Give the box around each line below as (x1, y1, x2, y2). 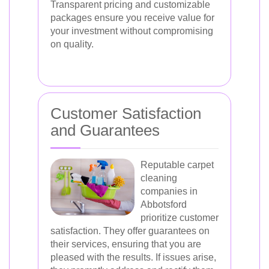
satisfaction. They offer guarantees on (50, 226, 210, 236)
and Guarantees (50, 121, 160, 139)
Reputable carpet (141, 160, 214, 170)
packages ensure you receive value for (50, 13, 214, 23)
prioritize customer (141, 213, 219, 223)
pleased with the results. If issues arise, (50, 252, 216, 262)
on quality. (50, 39, 94, 49)
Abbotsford (141, 199, 187, 210)
